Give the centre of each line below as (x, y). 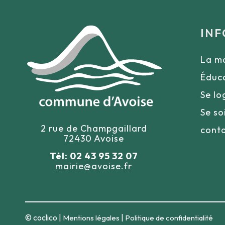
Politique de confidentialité (169, 217)
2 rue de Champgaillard (94, 128)
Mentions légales (91, 217)
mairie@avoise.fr (94, 166)
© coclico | (44, 217)
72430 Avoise (94, 138)
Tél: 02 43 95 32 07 (94, 156)
